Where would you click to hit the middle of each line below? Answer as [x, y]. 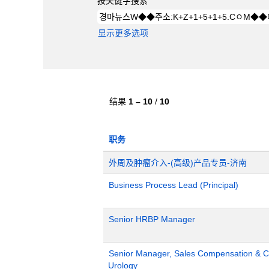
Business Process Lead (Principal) [174, 185]
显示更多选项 [123, 33]
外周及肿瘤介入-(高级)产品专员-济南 [178, 163]
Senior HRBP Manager [152, 219]
